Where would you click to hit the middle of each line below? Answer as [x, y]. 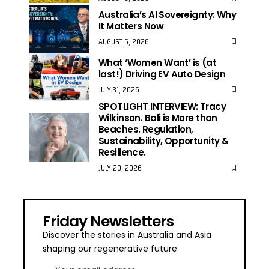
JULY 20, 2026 [120, 167]
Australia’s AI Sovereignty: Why [168, 14]
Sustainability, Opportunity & [164, 141]
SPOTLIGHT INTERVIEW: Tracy [162, 106]
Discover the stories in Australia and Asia [127, 234]
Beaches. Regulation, [146, 129]
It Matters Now [131, 26]
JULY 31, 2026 [119, 89]
